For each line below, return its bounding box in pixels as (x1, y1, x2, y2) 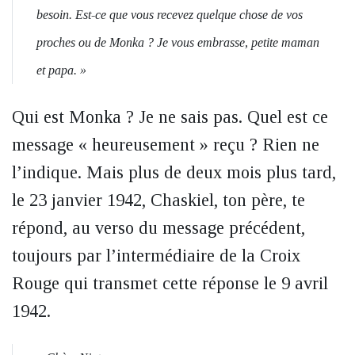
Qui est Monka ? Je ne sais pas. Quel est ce (12, 107, 328, 127)
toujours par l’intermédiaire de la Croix (12, 246, 300, 265)
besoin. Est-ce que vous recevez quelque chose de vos (36, 8, 303, 21)
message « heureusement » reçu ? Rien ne (12, 135, 319, 155)
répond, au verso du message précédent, (12, 218, 305, 238)
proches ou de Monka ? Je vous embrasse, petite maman (36, 36, 319, 49)
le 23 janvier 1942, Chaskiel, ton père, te (12, 190, 305, 210)
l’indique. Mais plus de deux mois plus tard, (12, 162, 336, 182)
